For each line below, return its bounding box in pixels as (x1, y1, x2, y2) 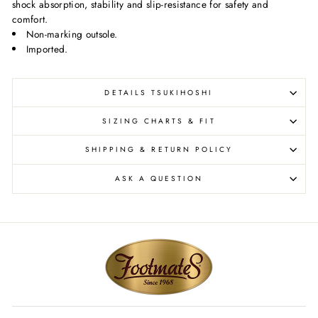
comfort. (12, 11, 48, 26)
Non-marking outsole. (26, 26, 118, 41)
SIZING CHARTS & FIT (102, 115, 216, 126)
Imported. (26, 41, 68, 56)
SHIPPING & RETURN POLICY (84, 143, 234, 155)
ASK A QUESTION (114, 172, 204, 184)
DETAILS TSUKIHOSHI (104, 87, 214, 98)
